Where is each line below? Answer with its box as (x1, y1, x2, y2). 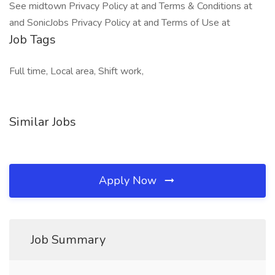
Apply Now (99, 173, 160, 188)
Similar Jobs (9, 114, 76, 130)
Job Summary (31, 231, 106, 248)
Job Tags (9, 31, 56, 48)
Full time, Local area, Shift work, (9, 64, 144, 78)
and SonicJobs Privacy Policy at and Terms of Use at (9, 16, 230, 29)
